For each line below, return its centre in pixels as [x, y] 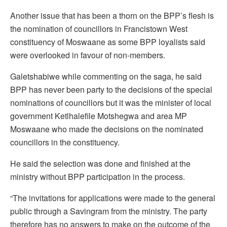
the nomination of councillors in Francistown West [99, 28]
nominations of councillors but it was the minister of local [111, 102]
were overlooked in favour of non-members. [88, 55]
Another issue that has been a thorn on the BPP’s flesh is [112, 15]
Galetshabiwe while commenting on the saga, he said [106, 76]
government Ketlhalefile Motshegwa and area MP [99, 116]
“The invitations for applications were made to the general [113, 198]
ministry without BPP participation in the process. [98, 176]
